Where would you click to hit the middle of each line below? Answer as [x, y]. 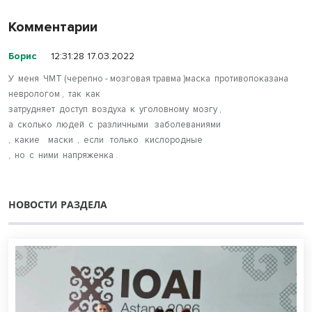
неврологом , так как [56, 94]
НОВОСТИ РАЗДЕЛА [58, 205]
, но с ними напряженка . [65, 156]
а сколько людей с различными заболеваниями [115, 125]
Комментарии [53, 28]
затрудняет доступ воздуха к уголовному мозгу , [115, 110]
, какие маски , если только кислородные [106, 140]
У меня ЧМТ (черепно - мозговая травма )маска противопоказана [148, 79]
